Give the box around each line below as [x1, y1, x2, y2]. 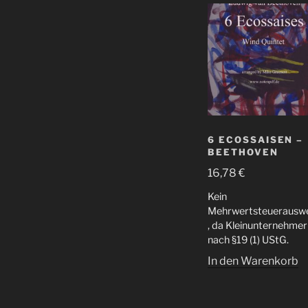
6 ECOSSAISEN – [208, 134, 304, 146]
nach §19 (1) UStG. [208, 233, 289, 246]
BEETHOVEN [208, 146, 278, 158]
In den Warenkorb [208, 254, 298, 267]
